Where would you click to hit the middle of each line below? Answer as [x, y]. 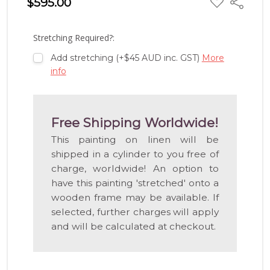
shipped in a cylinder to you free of [135, 154]
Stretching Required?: [74, 37]
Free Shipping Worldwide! [135, 122]
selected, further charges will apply [135, 212]
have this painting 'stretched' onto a [135, 183]
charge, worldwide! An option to [135, 168]
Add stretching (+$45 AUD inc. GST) [126, 58]
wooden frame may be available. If [135, 197]
